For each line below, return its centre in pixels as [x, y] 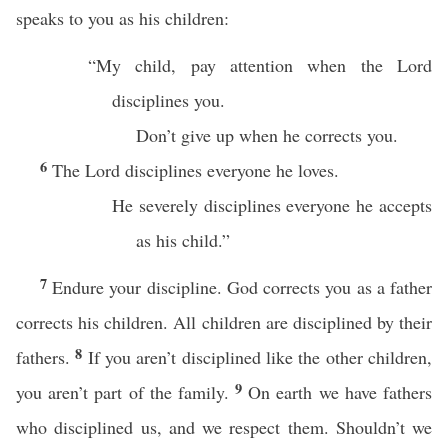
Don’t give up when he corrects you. [270, 135]
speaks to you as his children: [125, 18]
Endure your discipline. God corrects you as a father [242, 287]
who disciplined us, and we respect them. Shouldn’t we [224, 427]
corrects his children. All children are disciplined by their [224, 322]
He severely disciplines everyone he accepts [272, 205]
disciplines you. [171, 100]
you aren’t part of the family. [126, 392]
